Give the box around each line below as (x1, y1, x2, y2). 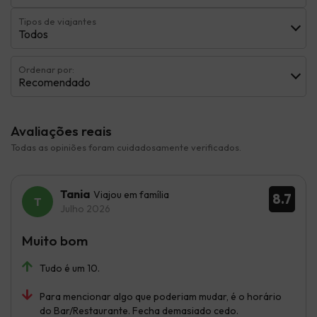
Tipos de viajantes (18, 15, 96, 27)
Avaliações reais (11, 122, 112, 139)
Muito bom (22, 231, 88, 249)
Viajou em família (93, 188, 169, 201)
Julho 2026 (60, 202, 110, 215)
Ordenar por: (18, 63, 74, 75)
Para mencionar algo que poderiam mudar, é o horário (40, 289, 282, 303)
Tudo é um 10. (40, 261, 100, 275)
